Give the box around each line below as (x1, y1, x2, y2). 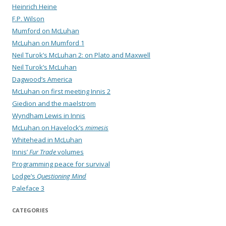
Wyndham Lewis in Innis (12, 111, 85, 121)
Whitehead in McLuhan (12, 135, 82, 145)
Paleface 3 (12, 184, 44, 193)
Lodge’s (12, 172, 37, 181)
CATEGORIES (12, 206, 48, 214)
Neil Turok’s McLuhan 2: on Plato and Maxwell (12, 50, 150, 60)
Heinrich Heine (12, 2, 57, 12)
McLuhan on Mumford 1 (12, 38, 84, 48)
